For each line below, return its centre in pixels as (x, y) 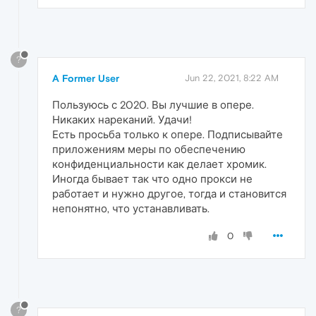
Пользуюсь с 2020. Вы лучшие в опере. (153, 105)
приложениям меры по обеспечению (149, 150)
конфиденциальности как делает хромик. (159, 164)
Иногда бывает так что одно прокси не (152, 179)
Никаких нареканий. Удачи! (122, 120)
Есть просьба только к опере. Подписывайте (168, 135)
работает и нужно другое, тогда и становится (169, 194)
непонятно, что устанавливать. (131, 209)
